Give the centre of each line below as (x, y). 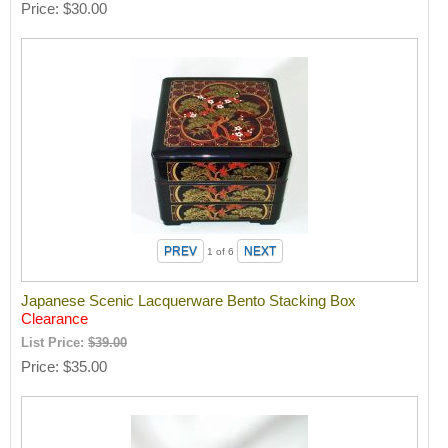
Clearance (55, 318)
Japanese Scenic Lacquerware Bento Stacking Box (189, 300)
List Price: (55, 342)
